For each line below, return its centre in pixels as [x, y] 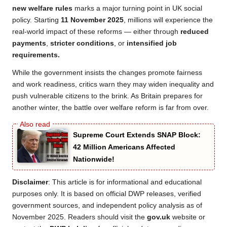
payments [29, 43]
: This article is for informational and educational [125, 182]
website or [188, 217]
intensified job [152, 43]
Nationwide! [94, 159]
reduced [195, 31]
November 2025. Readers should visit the [80, 217]
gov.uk [159, 217]
